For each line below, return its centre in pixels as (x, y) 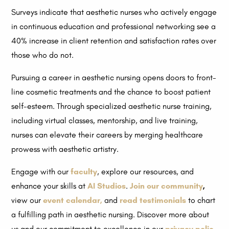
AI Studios (107, 186)
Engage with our (41, 172)
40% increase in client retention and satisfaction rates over (114, 41)
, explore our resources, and (146, 172)
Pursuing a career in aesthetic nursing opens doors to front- (114, 78)
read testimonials (154, 200)
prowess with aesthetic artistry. (66, 149)
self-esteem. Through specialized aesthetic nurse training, (112, 106)
